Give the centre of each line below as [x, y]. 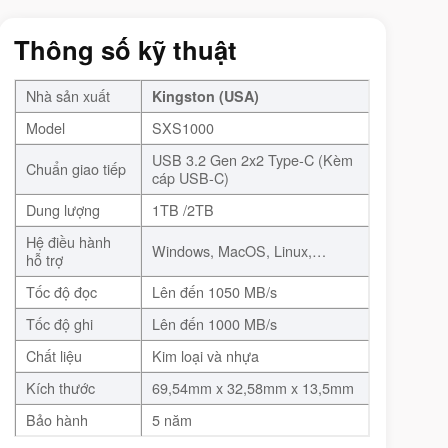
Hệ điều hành [69, 241]
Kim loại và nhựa [206, 355]
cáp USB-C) [191, 177]
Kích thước [61, 387]
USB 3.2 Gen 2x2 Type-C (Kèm [253, 159]
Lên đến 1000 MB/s [215, 323]
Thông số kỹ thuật [126, 49]
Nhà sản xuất [68, 95]
